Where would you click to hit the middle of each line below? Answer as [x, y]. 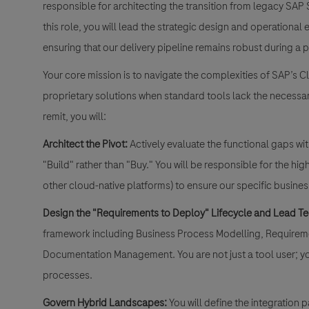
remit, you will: [74, 116]
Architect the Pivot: [85, 144]
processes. [68, 275]
